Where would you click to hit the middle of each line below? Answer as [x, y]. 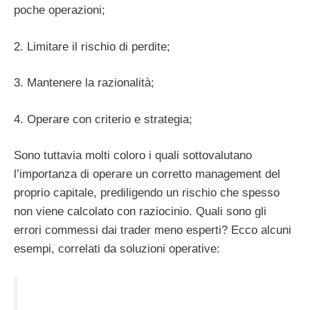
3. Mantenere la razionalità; [84, 83]
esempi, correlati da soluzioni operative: [117, 249]
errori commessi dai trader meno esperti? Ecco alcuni [153, 230]
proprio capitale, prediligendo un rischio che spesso [147, 193]
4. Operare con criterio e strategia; [103, 119]
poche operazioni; [60, 10]
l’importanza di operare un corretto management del [147, 174]
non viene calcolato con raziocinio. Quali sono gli [140, 212]
